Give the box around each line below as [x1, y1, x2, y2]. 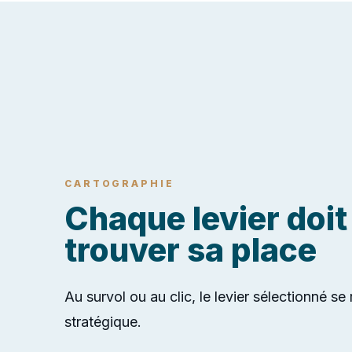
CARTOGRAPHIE [64, 178, 174, 190]
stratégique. [64, 313, 141, 331]
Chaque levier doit [64, 199, 347, 239]
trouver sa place [64, 230, 317, 270]
